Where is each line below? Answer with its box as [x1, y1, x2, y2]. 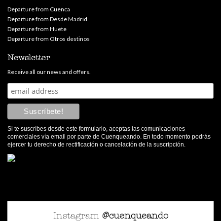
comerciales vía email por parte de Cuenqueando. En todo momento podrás [7, 133, 211, 140]
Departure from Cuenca [7, 5, 70, 13]
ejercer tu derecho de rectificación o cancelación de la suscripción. [7, 141, 185, 148]
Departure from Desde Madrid [7, 15, 87, 23]
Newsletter [7, 53, 50, 62]
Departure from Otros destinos [7, 35, 90, 42]
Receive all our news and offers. [7, 68, 91, 75]
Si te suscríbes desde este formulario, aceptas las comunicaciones [7, 125, 185, 132]
